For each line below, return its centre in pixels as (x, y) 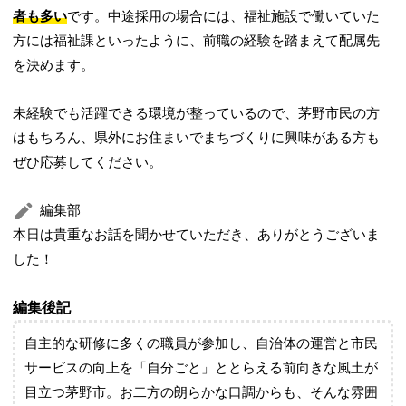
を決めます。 (54, 65)
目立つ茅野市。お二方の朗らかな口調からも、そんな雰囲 (202, 392)
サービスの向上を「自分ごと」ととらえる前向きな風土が (202, 368)
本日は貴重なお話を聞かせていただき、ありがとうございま (197, 235)
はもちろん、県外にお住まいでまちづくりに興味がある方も (197, 138)
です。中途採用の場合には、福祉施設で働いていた (224, 16)
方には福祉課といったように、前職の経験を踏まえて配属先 (197, 41)
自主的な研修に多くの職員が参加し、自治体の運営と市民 (202, 343)
